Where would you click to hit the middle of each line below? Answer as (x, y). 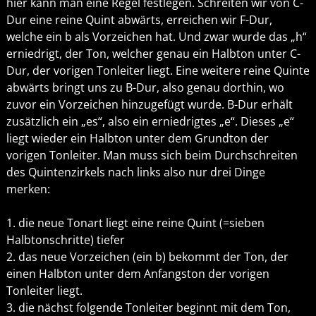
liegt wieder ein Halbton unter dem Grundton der (137, 139)
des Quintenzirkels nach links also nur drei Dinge (135, 172)
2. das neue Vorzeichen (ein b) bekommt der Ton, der (147, 257)
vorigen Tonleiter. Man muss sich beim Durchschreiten (152, 156)
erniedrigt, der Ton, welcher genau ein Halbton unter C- (153, 54)
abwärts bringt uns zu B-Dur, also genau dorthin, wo (145, 88)
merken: (28, 189)
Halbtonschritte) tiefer (65, 240)
